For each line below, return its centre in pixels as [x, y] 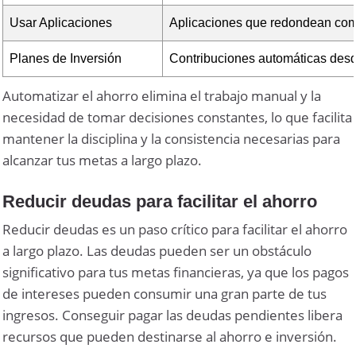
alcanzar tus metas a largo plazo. [103, 160]
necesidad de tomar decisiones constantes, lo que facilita [178, 117]
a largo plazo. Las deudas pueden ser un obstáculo [157, 250]
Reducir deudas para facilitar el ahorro [160, 201]
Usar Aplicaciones [61, 22]
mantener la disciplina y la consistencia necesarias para [172, 138]
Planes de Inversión [66, 58]
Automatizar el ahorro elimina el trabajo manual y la [162, 95]
